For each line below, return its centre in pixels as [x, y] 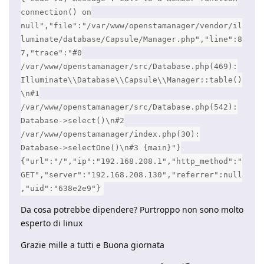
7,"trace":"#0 [51, 53]
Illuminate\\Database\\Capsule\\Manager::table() [131, 80]
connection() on [56, 12]
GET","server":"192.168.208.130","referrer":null [131, 175]
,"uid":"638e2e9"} [61, 189]
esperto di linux [52, 223]
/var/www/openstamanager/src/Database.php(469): [129, 67]
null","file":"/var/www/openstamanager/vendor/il [131, 26]
